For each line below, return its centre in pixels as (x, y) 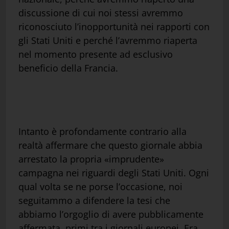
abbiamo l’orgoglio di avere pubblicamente (111, 214)
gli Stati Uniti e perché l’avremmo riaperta (108, 41)
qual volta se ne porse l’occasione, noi (100, 187)
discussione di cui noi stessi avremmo (101, 13)
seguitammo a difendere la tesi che (94, 201)
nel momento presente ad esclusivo (96, 54)
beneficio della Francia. (68, 68)
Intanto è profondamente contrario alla (102, 132)
